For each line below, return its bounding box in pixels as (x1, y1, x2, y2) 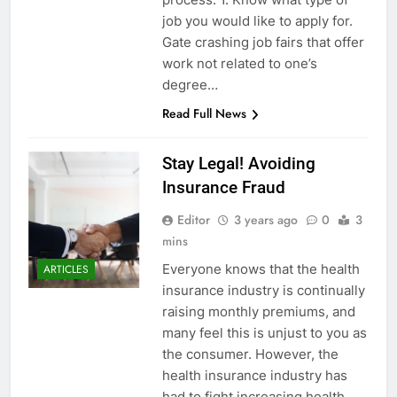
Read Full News (161, 105, 246, 123)
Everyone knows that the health (161, 261, 360, 278)
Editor (176, 211, 210, 230)
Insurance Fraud (161, 177, 285, 198)
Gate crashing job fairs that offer (161, 34, 364, 51)
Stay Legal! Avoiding (161, 153, 315, 175)
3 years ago (233, 211, 298, 230)
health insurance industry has (161, 367, 347, 385)
